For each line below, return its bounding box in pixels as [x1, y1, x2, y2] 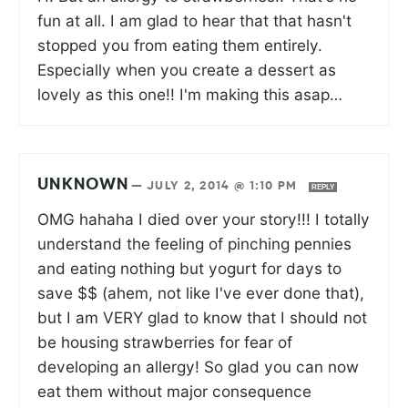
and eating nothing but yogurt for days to [37, 258, 342, 278]
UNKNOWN [37, 176, 129, 193]
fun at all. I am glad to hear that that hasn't [37, 10, 352, 30]
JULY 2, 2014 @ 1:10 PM [147, 179, 301, 192]
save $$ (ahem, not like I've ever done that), [37, 282, 364, 302]
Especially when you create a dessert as [37, 59, 336, 79]
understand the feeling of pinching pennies [37, 233, 352, 253]
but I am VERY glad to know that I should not [37, 307, 367, 327]
